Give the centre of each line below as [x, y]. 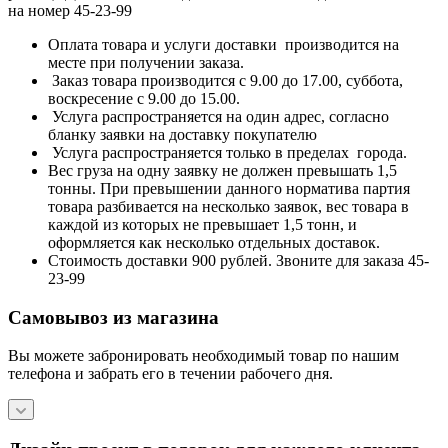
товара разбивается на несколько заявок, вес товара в [228, 206]
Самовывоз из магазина [113, 317]
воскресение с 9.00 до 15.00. [144, 98]
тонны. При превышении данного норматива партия [229, 188]
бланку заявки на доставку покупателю [182, 134]
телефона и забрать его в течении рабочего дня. [170, 374]
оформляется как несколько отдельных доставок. [214, 242]
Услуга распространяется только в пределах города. [227, 152]
